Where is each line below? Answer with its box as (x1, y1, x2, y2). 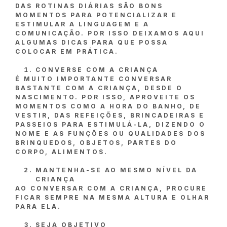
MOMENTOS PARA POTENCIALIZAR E (15, 11, 177, 19)
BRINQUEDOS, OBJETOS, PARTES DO (15, 139, 177, 147)
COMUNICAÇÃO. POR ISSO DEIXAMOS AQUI (15, 29, 205, 37)
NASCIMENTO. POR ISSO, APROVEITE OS (15, 93, 196, 101)
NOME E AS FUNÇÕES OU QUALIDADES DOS (15, 130, 206, 138)
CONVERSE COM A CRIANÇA (35, 66, 159, 74)
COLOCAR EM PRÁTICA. (15, 48, 119, 56)
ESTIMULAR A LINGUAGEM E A (15, 20, 149, 28)
